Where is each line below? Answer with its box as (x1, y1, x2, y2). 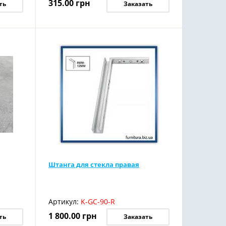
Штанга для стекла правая (48, 160, 139, 169)
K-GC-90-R (80, 197, 115, 206)
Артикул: (48, 197, 79, 206)
